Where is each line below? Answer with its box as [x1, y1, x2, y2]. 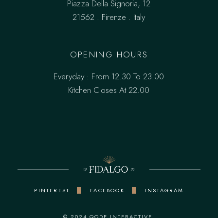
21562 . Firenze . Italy [73, 11, 145, 23]
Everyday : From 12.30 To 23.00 [54, 71, 164, 83]
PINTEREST [34, 186, 70, 194]
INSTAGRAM [145, 186, 184, 194]
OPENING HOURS [70, 49, 148, 61]
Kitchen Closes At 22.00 [68, 84, 150, 96]
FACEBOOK [90, 186, 125, 194]
